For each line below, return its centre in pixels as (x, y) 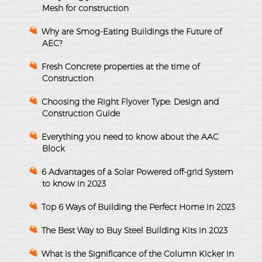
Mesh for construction (85, 8)
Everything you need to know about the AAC (130, 137)
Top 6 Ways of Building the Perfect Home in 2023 (138, 207)
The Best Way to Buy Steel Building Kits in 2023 (135, 230)
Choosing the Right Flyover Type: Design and (130, 101)
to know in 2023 (74, 183)
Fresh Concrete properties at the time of (120, 66)
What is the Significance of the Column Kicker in (138, 254)
